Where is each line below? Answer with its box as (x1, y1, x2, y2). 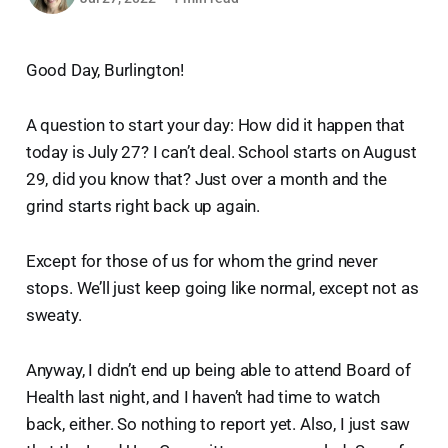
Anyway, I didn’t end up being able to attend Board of (25, 359, 411, 380)
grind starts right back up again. (25, 195, 261, 216)
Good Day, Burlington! (25, 59, 185, 80)
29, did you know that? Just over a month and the (25, 168, 387, 189)
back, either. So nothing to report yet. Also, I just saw (25, 413, 411, 434)
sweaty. (25, 304, 82, 325)
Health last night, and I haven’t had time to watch (25, 386, 381, 407)
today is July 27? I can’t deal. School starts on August (25, 141, 417, 162)
